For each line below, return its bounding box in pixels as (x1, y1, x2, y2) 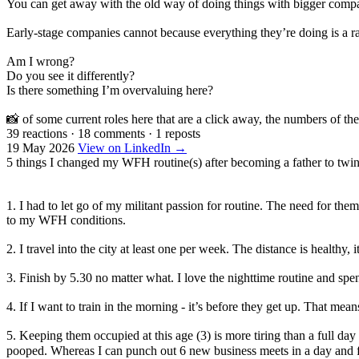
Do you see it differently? (6, 68, 135, 83)
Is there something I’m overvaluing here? (6, 83, 213, 97)
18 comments (78, 126, 145, 140)
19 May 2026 (6, 140, 75, 155)
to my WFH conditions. (6, 212, 126, 227)
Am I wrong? (6, 54, 75, 68)
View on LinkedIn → (78, 140, 187, 155)
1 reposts (155, 126, 200, 140)
